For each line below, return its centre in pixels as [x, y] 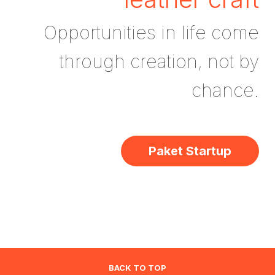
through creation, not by [159, 61]
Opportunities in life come [151, 32]
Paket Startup [190, 151]
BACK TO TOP [137, 267]
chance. [225, 90]
